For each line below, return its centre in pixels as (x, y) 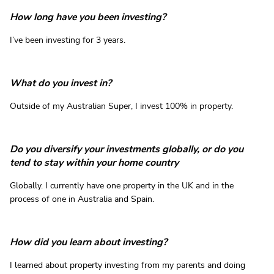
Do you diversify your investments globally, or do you (127, 150)
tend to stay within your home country (94, 163)
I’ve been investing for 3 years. (68, 40)
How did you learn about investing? (88, 243)
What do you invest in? (61, 83)
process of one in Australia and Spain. (82, 199)
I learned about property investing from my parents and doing (128, 265)
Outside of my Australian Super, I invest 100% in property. (121, 106)
